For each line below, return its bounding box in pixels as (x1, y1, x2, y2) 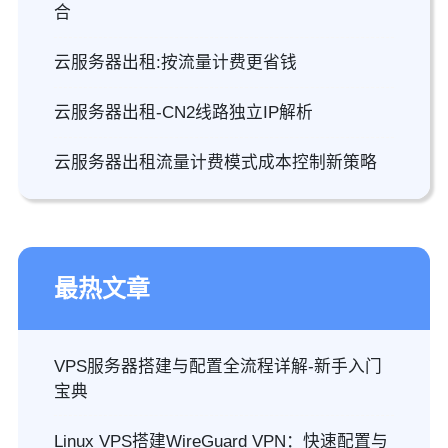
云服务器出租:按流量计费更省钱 (53, 53, 297, 73)
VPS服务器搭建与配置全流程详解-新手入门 (53, 356, 382, 376)
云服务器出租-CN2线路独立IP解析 (53, 103, 313, 123)
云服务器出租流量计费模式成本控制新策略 (53, 153, 377, 173)
